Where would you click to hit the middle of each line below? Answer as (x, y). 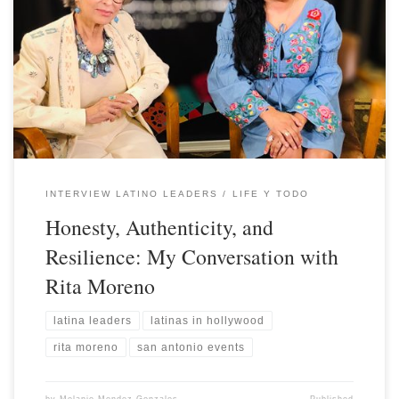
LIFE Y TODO (270, 193)
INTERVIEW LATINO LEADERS (131, 193)
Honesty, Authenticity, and (159, 227)
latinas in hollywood (208, 321)
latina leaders (92, 321)
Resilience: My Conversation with (191, 256)
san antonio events (191, 347)
